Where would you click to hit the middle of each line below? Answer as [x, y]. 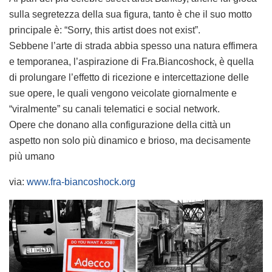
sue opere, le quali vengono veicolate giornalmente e [123, 93]
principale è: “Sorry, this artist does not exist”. [105, 30]
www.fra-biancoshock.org [81, 182]
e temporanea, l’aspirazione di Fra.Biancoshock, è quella [131, 61]
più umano [32, 156]
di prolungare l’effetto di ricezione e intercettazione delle [129, 77]
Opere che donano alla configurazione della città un [120, 124]
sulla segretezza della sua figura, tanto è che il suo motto [131, 14]
